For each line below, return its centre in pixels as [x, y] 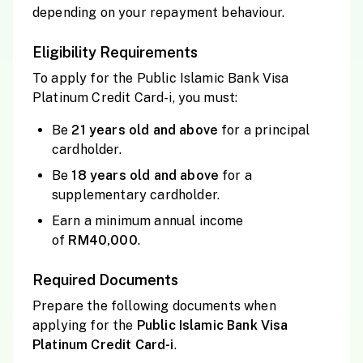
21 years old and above [147, 130]
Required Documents [105, 280]
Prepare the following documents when [154, 306]
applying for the [85, 325]
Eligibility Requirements [115, 52]
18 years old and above [147, 175]
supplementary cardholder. [136, 195]
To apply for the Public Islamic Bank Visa [161, 78]
